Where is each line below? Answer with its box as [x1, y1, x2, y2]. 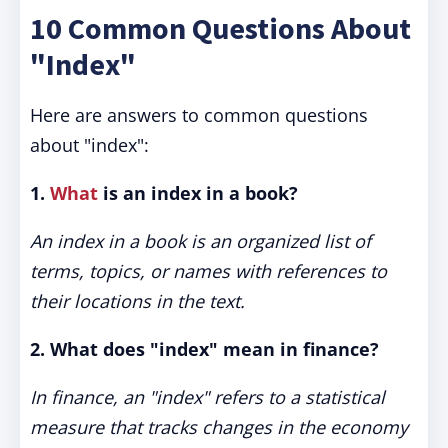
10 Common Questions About [30, 9, 411, 47]
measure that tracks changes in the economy [30, 415, 408, 439]
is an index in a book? [98, 181, 298, 205]
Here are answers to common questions [30, 103, 368, 127]
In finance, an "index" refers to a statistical [30, 385, 385, 409]
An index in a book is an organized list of [30, 229, 371, 253]
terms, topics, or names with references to [30, 259, 387, 283]
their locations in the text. [30, 289, 245, 313]
